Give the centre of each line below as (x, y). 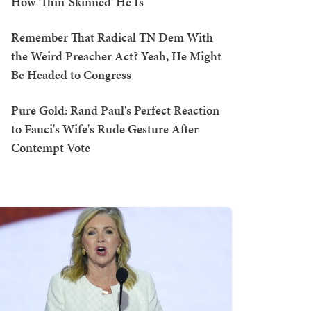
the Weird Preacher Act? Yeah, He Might (116, 56)
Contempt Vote (51, 148)
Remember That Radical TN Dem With (112, 37)
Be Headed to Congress (71, 75)
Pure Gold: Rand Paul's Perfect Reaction (115, 110)
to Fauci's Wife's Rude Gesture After (105, 129)
